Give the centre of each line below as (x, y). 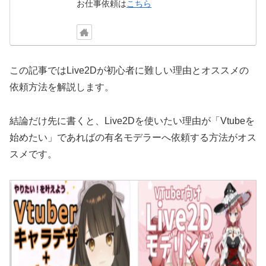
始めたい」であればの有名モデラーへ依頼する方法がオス (133, 138)
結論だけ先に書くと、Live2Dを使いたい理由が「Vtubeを (132, 121)
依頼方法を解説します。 (62, 87)
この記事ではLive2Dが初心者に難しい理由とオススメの (129, 71)
